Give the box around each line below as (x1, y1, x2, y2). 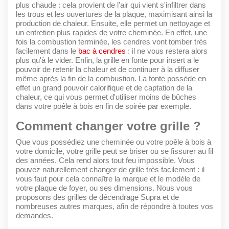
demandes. (16, 211, 53, 220)
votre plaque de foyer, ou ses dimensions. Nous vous (16, 184, 193, 193)
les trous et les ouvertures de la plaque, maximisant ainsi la (16, 10, 212, 19)
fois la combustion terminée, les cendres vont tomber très (16, 37, 207, 47)
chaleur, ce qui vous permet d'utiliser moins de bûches (16, 93, 196, 102)
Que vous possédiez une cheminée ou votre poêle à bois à (16, 138, 211, 147)
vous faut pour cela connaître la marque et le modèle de (16, 174, 200, 184)
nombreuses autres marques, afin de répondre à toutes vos (16, 202, 213, 211)
